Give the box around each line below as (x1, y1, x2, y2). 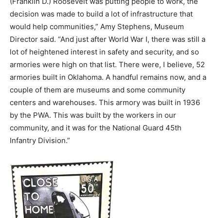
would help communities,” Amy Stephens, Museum (10, 22, 184, 32)
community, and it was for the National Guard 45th (10, 123, 182, 133)
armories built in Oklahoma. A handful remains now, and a (10, 73, 206, 82)
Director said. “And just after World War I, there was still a (10, 35, 205, 44)
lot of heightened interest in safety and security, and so (10, 47, 199, 57)
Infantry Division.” (10, 136, 70, 145)
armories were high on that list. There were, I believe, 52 (10, 60, 205, 70)
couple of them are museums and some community (10, 85, 185, 95)
